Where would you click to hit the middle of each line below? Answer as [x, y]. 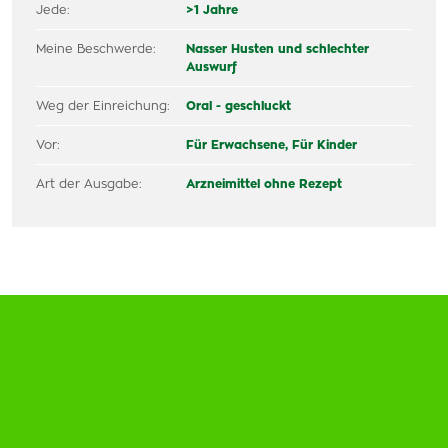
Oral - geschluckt [239, 106]
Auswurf [212, 67]
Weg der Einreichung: [103, 106]
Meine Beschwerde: [96, 49]
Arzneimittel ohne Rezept [264, 184]
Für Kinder [325, 145]
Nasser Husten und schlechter [278, 49]
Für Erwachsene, [239, 145]
